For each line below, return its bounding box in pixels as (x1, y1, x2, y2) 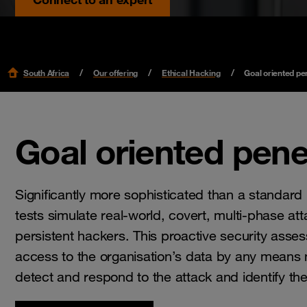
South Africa (23, 67, 69, 78)
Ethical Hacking (162, 67, 221, 78)
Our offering (93, 67, 138, 78)
